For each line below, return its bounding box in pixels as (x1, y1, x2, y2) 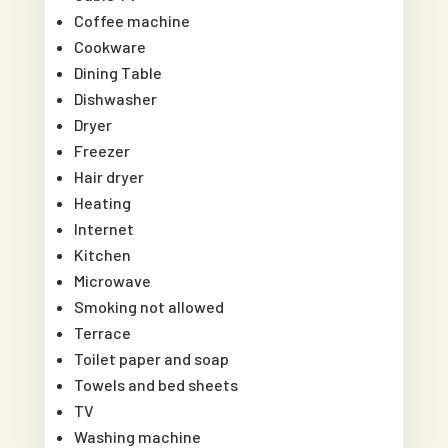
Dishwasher (74, 88, 158, 108)
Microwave (74, 270, 152, 290)
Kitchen (74, 244, 132, 264)
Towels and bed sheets (74, 374, 239, 394)
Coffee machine (74, 10, 191, 30)
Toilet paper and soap (74, 348, 230, 368)
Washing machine (74, 426, 202, 446)
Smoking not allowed (74, 296, 225, 316)
